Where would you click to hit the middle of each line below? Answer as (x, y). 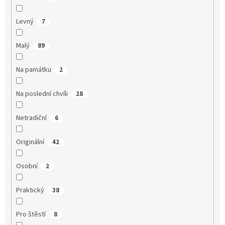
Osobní (27, 166)
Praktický (30, 191)
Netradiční (31, 118)
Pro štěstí (31, 215)
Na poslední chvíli (42, 94)
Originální (30, 142)
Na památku (33, 70)
